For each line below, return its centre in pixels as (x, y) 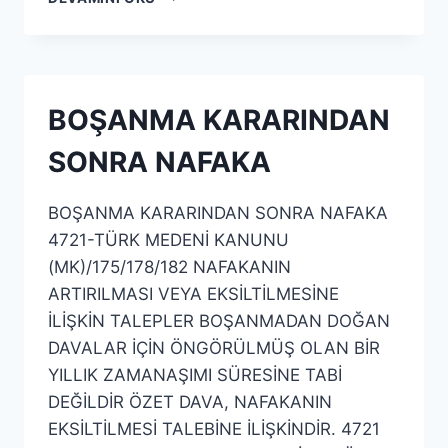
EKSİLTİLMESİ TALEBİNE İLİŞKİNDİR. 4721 (214, 429)
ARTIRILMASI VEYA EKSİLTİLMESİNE (193, 294)
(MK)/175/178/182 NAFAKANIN (169, 267)
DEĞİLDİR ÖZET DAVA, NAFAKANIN (190, 402)
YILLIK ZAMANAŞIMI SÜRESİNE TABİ (195, 375)
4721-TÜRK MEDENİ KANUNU (168, 240)
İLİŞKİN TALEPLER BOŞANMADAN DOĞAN (219, 321)
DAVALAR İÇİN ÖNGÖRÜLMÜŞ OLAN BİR (214, 348)
